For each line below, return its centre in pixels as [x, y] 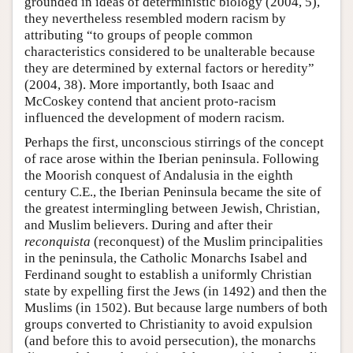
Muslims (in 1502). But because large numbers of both [176, 307]
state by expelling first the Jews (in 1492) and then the [176, 291]
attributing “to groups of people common [139, 35]
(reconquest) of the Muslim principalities [207, 241]
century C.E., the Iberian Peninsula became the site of [173, 191]
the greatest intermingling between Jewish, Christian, [172, 208]
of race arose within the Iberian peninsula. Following [172, 158]
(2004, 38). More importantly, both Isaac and [149, 84]
